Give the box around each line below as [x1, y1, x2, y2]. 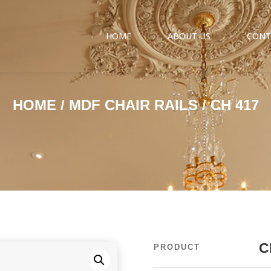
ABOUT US [168, 30, 211, 42]
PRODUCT [153, 243, 200, 252]
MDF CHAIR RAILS [68, 96, 198, 113]
